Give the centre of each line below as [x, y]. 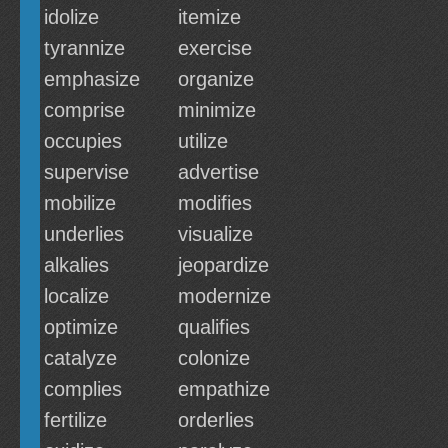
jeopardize [223, 265]
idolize [71, 17]
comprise [84, 110]
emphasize [92, 79]
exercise [215, 48]
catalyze [80, 358]
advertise [218, 172]
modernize [224, 296]
